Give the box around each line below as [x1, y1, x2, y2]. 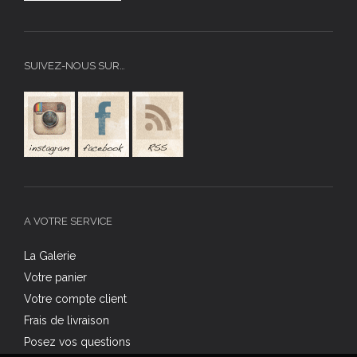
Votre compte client [24, 292, 127, 306]
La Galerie [24, 249, 76, 263]
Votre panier [24, 271, 87, 284]
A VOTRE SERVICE [24, 215, 112, 228]
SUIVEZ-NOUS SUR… [24, 60, 125, 73]
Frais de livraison [24, 314, 109, 328]
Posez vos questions [24, 335, 131, 349]
